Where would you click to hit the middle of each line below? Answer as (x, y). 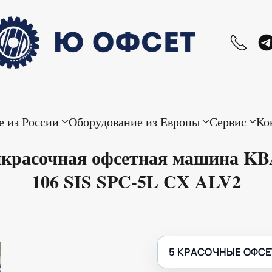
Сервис (228, 121)
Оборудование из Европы (134, 121)
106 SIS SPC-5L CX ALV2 (136, 181)
